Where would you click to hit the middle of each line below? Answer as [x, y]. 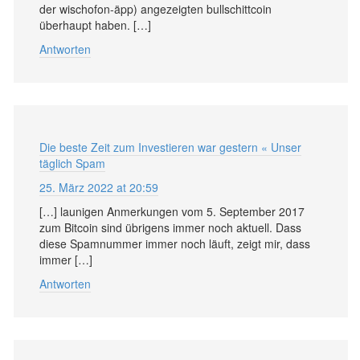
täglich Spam [72, 163]
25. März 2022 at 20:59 [99, 187]
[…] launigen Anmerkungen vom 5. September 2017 [172, 211]
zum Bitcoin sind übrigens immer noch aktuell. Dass [170, 227]
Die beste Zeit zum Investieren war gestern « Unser [170, 147]
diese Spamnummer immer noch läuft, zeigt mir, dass [175, 243]
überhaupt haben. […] [95, 25]
